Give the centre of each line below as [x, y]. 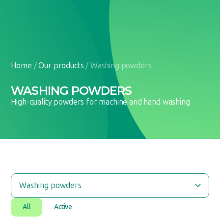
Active [63, 207]
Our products [61, 66]
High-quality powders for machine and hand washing [100, 102]
